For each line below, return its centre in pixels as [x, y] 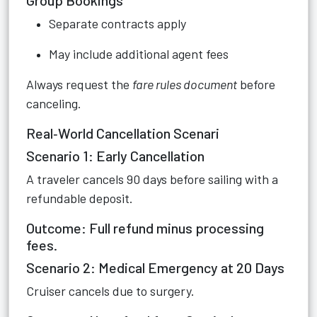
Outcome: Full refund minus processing [145, 228]
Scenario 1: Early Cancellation [115, 156]
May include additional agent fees [139, 54]
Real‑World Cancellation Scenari [123, 133]
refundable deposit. [80, 198]
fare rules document [185, 84]
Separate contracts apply [117, 23]
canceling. [54, 103]
